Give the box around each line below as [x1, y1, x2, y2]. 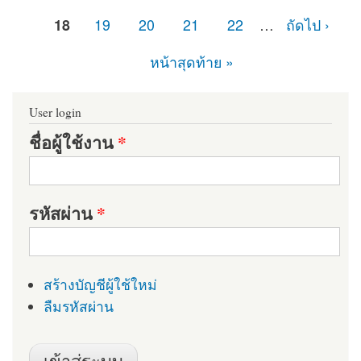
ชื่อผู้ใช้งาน [29, 129, 118, 155]
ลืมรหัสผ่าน [43, 297, 114, 317]
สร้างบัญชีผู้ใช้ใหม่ [43, 274, 157, 294]
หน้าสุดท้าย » [149, 51, 234, 72]
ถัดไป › [285, 14, 330, 35]
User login [29, 104, 81, 121]
